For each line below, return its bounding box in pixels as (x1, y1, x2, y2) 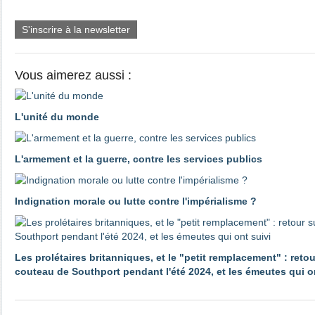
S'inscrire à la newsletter (22, 23, 130, 35)
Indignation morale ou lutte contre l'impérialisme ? (15, 195, 257, 207)
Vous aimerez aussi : (15, 67, 131, 82)
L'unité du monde (15, 110, 99, 122)
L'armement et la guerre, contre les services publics (15, 153, 262, 165)
